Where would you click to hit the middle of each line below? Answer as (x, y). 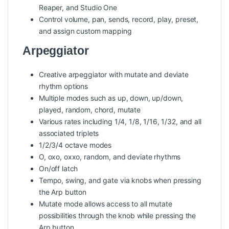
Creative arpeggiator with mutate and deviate (114, 75)
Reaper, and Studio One (78, 8)
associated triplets (69, 133)
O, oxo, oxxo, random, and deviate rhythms (110, 157)
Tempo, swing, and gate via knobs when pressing (120, 180)
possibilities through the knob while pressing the (118, 216)
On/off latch (59, 169)
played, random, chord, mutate (90, 110)
